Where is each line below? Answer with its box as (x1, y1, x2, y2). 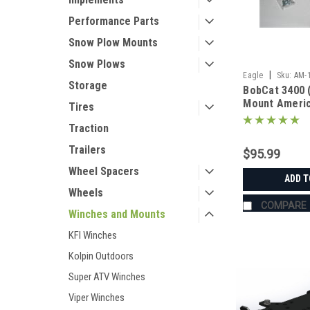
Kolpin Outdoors (69, 250, 134, 262)
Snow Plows (69, 57, 125, 71)
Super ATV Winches (69, 271, 145, 283)
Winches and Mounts (69, 208, 165, 221)
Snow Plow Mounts (69, 36, 158, 49)
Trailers (69, 143, 106, 156)
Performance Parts (69, 15, 159, 28)
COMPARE (261, 199, 307, 211)
